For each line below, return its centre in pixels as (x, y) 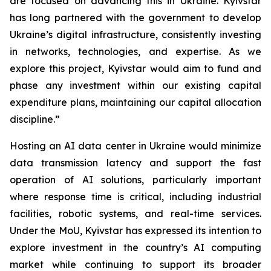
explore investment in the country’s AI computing (135, 247)
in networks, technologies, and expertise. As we (135, 51)
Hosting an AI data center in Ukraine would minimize (135, 146)
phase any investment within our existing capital (135, 85)
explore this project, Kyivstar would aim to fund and (135, 68)
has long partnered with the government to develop (135, 18)
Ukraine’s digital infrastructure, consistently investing (135, 34)
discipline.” (35, 119)
